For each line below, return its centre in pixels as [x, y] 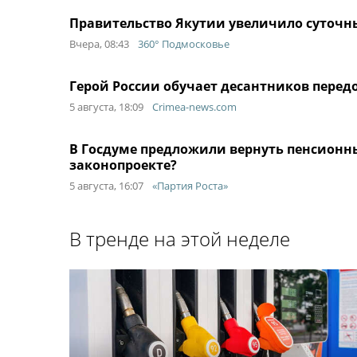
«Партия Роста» [190, 186]
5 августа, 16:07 [106, 186]
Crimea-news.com [194, 107]
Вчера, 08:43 [99, 44]
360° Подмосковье [184, 44]
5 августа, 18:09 [106, 107]
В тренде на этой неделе [180, 239]
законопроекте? [123, 165]
